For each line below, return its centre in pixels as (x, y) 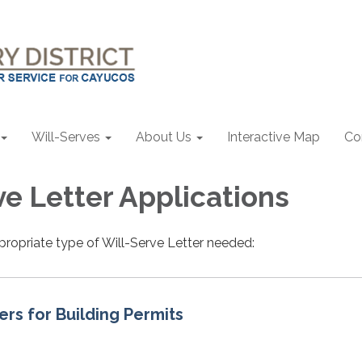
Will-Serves (66, 137)
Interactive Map (274, 137)
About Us (164, 137)
